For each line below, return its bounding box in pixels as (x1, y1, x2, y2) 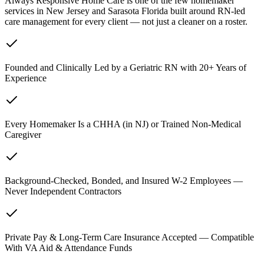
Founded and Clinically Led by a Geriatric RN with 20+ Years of (5, 62, 246, 72)
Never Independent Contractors (5, 186, 121, 196)
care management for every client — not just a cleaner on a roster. (5, 16, 247, 27)
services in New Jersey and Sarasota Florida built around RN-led (5, 5, 245, 16)
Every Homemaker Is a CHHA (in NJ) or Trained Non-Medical (5, 118, 241, 129)
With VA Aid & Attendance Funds (5, 242, 132, 253)
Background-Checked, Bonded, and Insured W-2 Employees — (5, 175, 243, 186)
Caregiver (5, 129, 41, 140)
